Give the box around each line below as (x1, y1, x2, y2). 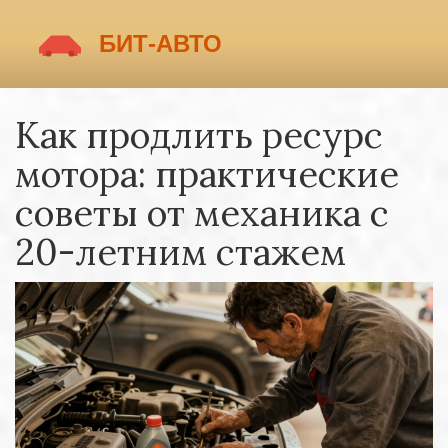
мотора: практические (15, 151, 399, 197)
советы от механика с (15, 190, 389, 236)
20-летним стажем (15, 229, 346, 275)
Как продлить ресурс (15, 112, 383, 158)
